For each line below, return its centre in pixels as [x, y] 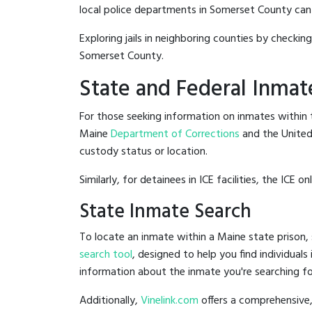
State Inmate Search [165, 212]
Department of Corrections [175, 134]
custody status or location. [143, 151]
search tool [106, 255]
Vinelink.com [170, 301]
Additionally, [110, 301]
